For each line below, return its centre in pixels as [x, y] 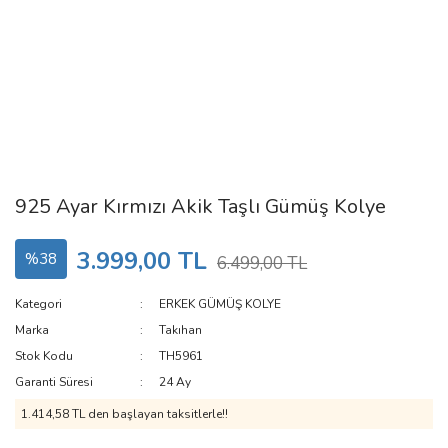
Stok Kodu [44, 356]
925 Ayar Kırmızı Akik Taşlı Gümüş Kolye [200, 206]
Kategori [38, 304]
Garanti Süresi [54, 382]
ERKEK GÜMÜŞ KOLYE [220, 304]
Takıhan [181, 330]
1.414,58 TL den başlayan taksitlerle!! [124, 414]
